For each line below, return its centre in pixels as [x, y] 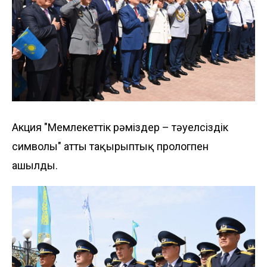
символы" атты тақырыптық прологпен [110, 146]
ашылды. [35, 165]
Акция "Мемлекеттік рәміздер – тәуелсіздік [120, 127]
